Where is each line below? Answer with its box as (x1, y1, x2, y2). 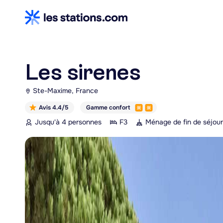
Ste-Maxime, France (33, 86, 98, 95)
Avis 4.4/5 (39, 104, 68, 111)
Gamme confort (86, 104, 130, 111)
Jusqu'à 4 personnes (35, 117, 102, 126)
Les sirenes (25, 60, 140, 85)
